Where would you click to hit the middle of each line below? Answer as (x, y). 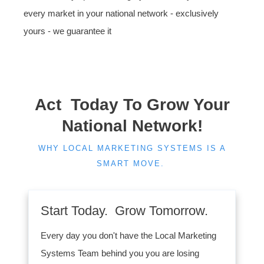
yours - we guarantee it (67, 31)
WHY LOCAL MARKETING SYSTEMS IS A (132, 148)
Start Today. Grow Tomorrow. (124, 211)
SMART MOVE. (132, 164)
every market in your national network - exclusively (121, 13)
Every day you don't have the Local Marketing (128, 235)
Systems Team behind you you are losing (120, 253)
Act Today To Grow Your (132, 105)
